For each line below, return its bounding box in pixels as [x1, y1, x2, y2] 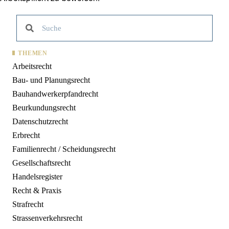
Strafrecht [12, 200, 43, 209]
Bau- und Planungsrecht [12, 76, 90, 85]
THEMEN [18, 50, 48, 57]
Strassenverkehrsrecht [12, 214, 82, 223]
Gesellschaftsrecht [12, 158, 71, 168]
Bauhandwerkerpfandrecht [12, 89, 98, 99]
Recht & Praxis [12, 186, 61, 195]
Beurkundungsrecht [12, 103, 76, 112]
